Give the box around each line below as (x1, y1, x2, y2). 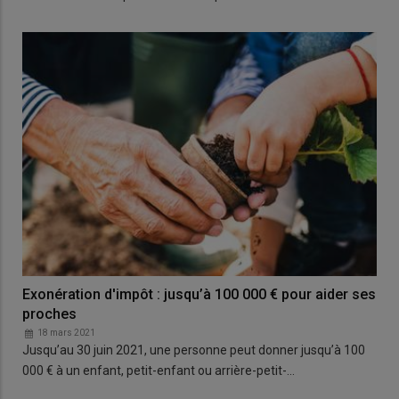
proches (22, 305, 77, 322)
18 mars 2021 (37, 327, 95, 338)
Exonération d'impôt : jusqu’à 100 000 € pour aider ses (22, 285, 376, 303)
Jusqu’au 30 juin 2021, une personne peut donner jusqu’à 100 (22, 342, 365, 357)
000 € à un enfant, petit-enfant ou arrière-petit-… (22, 362, 295, 378)
